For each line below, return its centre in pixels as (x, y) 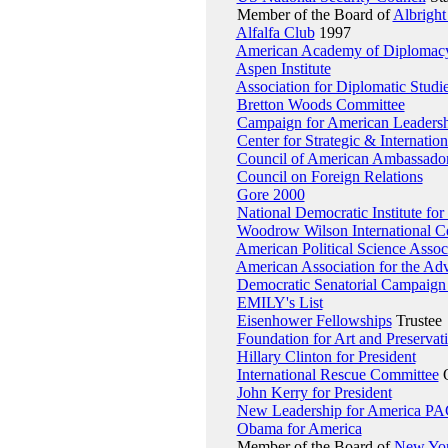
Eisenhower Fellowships (314, 320)
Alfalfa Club (275, 32)
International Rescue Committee (337, 374)
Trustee (416, 320)
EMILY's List (279, 302)
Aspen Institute (283, 68)
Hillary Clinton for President (326, 356)
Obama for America (299, 428)
